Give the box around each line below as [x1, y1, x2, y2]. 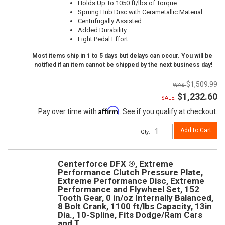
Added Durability [78, 26, 127, 34]
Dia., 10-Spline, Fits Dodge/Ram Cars [58, 209, 202, 220]
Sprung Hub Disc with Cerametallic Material [78, 8, 202, 16]
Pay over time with [38, 107, 98, 116]
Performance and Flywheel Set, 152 [58, 184, 199, 194]
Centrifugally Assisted [78, 17, 142, 25]
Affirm [98, 106, 120, 115]
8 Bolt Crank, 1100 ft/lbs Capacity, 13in [58, 201, 212, 211]
